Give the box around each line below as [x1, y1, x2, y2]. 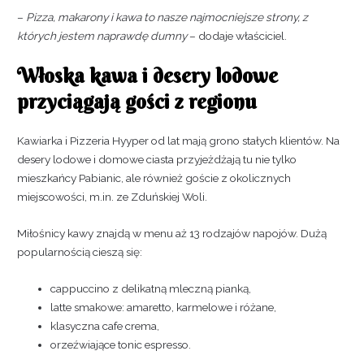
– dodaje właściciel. [187, 29, 288, 43]
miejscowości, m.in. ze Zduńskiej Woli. [17, 189, 208, 203]
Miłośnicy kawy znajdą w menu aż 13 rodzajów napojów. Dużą [17, 226, 327, 240]
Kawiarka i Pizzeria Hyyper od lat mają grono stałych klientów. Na [17, 133, 340, 147]
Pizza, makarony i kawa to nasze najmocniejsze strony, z [24, 11, 309, 24]
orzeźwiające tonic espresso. [50, 337, 192, 351]
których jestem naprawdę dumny [17, 29, 188, 43]
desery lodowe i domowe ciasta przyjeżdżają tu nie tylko [17, 152, 297, 166]
